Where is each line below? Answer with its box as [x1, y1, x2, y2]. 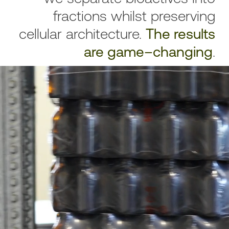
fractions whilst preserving [53, 7, 215, 24]
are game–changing [83, 43, 213, 60]
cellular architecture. [18, 25, 146, 42]
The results [145, 25, 215, 42]
